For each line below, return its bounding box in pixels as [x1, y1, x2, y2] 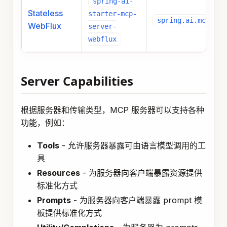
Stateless [28, 8, 63, 19]
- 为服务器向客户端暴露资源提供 [80, 168, 202, 178]
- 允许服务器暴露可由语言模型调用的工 [59, 140, 206, 151]
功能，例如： [21, 118, 69, 128]
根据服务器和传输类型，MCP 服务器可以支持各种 [21, 105, 204, 116]
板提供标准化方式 [37, 208, 102, 218]
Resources [37, 168, 80, 178]
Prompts [37, 195, 71, 206]
